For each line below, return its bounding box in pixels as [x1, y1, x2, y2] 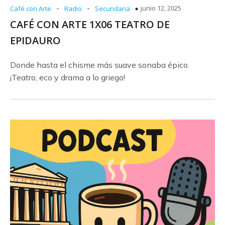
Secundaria [95, 4, 130, 13]
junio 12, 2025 [141, 4, 181, 13]
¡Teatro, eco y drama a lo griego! [10, 72, 125, 82]
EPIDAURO [10, 34, 61, 47]
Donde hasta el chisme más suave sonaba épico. [10, 60, 189, 70]
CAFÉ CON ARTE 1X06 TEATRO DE [10, 18, 170, 31]
